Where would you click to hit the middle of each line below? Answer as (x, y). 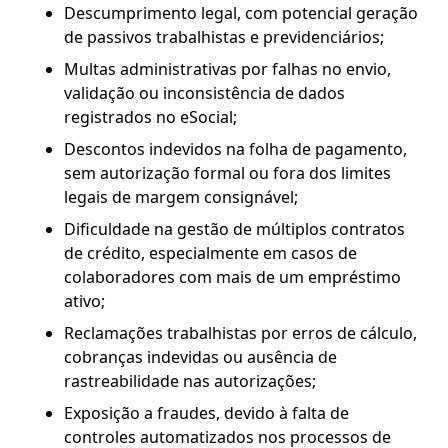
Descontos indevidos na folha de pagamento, (235, 148)
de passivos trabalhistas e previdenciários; (224, 36)
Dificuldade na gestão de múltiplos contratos (234, 228)
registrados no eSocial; (150, 116)
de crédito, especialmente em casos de (210, 252)
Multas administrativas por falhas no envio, (227, 68)
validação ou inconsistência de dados (204, 92)
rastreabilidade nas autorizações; (190, 380)
